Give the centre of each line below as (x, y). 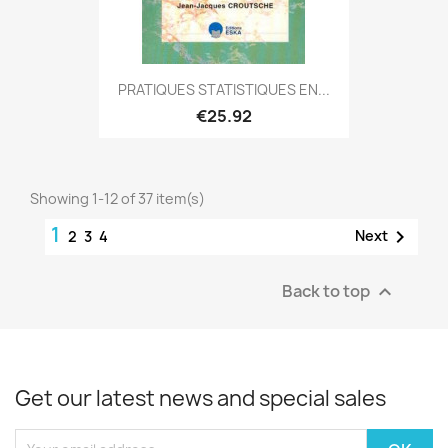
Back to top (327, 290)
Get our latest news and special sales (200, 398)
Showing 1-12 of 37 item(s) (117, 198)
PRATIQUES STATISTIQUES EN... (224, 90)
